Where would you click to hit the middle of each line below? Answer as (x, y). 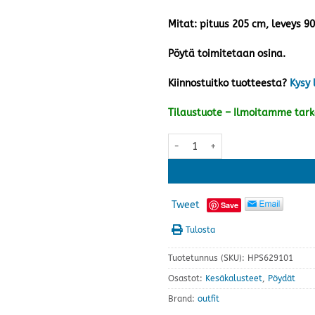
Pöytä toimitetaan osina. (227, 54)
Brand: (183, 299)
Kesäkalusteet (234, 279)
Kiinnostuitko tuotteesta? (227, 83)
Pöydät (282, 279)
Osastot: (187, 279)
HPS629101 (270, 258)
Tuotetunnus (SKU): (208, 258)
